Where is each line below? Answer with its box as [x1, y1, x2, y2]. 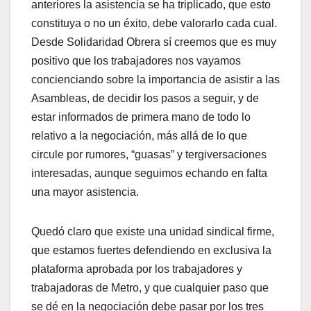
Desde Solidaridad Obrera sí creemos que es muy [31, 35, 276, 48]
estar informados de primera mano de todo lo [31, 110, 251, 123]
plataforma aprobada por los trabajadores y [31, 262, 242, 275]
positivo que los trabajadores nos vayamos [31, 54, 241, 67]
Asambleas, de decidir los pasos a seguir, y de [31, 92, 259, 104]
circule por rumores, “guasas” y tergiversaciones [31, 148, 267, 160]
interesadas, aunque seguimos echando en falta [31, 167, 267, 179]
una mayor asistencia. [31, 185, 139, 198]
